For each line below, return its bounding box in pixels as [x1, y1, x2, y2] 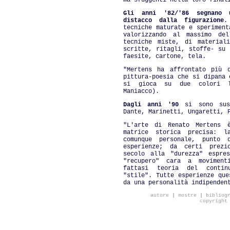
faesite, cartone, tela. [123, 53, 206, 60]
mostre [178, 193, 197, 198]
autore [150, 193, 172, 198]
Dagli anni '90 [123, 101, 179, 108]
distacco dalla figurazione [123, 17, 224, 24]
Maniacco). [123, 88, 159, 95]
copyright [200, 198, 227, 204]
